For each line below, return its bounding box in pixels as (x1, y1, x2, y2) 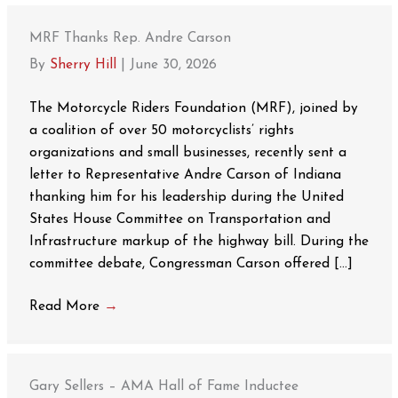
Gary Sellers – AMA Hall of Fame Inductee (28, 378, 298, 394)
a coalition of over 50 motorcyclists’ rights (28, 123, 294, 138)
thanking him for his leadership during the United (28, 189, 344, 204)
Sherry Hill (49, 58, 121, 73)
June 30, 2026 (129, 58, 217, 73)
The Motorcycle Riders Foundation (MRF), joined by (28, 100, 358, 115)
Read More (28, 298, 104, 314)
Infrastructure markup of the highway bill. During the (28, 234, 369, 249)
